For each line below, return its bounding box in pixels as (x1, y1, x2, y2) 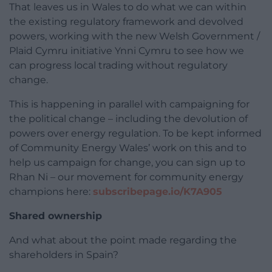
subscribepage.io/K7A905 (93, 185, 222, 197)
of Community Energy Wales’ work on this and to (9, 141, 246, 154)
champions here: (9, 185, 93, 197)
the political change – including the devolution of (9, 112, 248, 124)
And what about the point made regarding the (9, 234, 237, 246)
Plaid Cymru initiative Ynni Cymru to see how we (9, 44, 244, 56)
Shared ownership (9, 209, 102, 222)
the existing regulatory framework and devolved (9, 15, 243, 27)
